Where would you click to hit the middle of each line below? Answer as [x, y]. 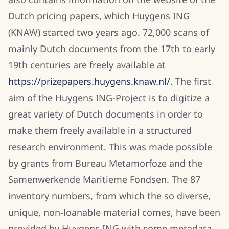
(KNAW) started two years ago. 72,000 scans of [109, 32]
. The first [191, 81]
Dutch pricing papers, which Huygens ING [99, 16]
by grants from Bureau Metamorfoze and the [105, 163]
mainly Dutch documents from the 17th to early [112, 49]
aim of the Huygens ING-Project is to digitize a [109, 98]
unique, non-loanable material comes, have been [114, 212]
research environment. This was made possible [110, 147]
